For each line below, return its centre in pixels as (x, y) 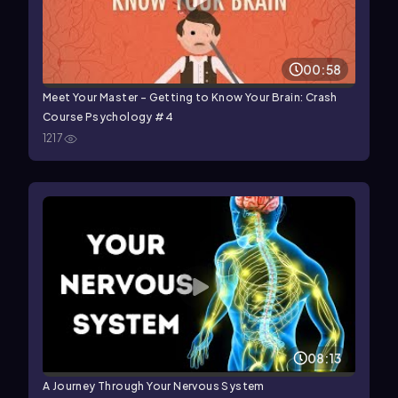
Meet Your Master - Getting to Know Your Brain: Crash (190, 98)
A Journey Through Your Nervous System (154, 386)
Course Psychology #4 (108, 117)
